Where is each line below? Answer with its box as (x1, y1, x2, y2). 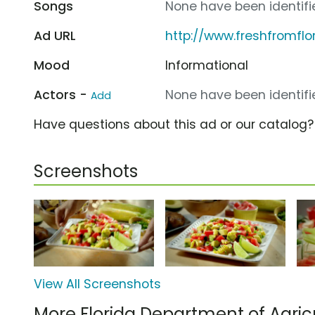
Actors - (34, 86, 91, 103)
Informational (165, 56, 249, 74)
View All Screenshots (34, 276, 161, 293)
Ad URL (34, 27, 76, 44)
